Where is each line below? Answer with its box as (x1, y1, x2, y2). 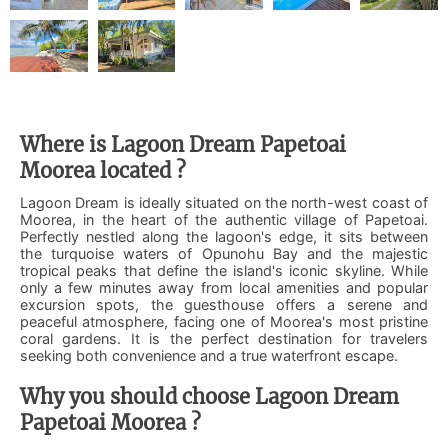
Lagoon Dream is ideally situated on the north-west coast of (20, 193, 428, 211)
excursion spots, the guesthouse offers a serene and (20, 295, 428, 313)
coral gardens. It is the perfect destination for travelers (20, 329, 428, 347)
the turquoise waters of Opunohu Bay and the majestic (20, 244, 428, 262)
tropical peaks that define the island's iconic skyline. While (20, 261, 428, 279)
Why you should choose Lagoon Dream (20, 383, 399, 410)
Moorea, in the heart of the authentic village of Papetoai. (20, 210, 428, 228)
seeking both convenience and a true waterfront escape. (20, 346, 398, 364)
